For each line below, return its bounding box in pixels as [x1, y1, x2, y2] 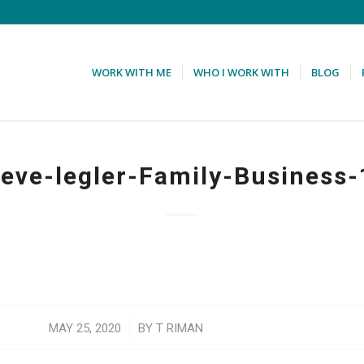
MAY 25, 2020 [49, 321, 122, 336]
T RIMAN [156, 321, 204, 336]
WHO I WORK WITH [193, 65, 290, 80]
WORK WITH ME [92, 65, 172, 80]
